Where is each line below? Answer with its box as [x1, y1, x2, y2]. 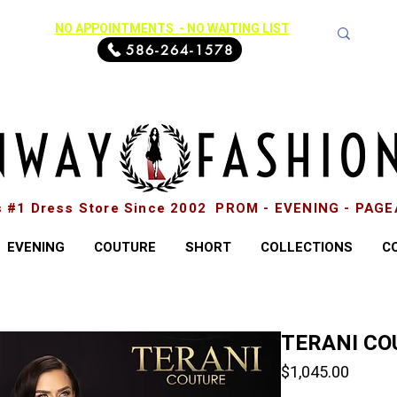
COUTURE [93, 237, 156, 257]
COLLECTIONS [260, 237, 353, 257]
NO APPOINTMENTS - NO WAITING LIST [54, 19, 290, 38]
